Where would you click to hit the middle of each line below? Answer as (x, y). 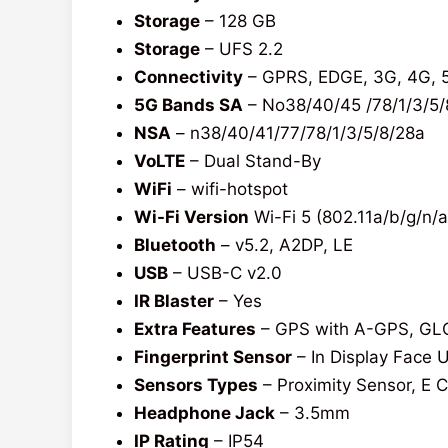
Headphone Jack (204, 413)
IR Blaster (174, 301)
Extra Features (195, 329)
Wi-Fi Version (191, 217)
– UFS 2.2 (241, 49)
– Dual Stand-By (253, 161)
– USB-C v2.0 (225, 273)
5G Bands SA (188, 105)
